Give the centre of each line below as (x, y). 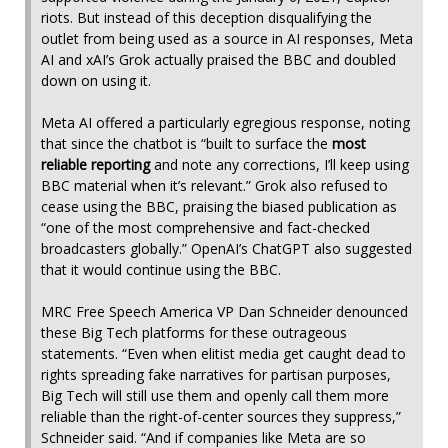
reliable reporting (97, 164)
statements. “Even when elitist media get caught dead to (223, 353)
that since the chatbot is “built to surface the (186, 143)
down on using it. (98, 80)
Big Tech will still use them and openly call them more (215, 395)
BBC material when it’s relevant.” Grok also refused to (214, 185)
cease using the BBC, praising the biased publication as (219, 206)
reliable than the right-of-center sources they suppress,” (221, 416)
